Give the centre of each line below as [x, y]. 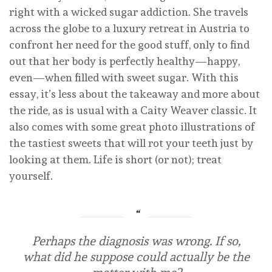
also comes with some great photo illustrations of [132, 126]
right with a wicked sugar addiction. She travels [129, 12]
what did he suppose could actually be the [136, 257]
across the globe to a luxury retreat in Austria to [129, 28]
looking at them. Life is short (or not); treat [115, 159]
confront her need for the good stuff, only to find [129, 44]
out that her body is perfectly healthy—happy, [124, 61]
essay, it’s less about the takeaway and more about [134, 93]
